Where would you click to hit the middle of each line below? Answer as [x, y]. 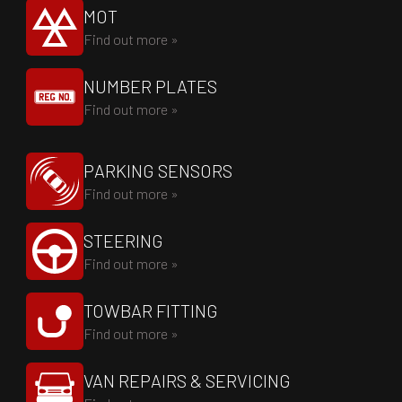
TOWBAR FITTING [151, 310]
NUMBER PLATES [150, 86]
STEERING [123, 240]
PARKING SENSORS [158, 170]
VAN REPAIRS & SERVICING [187, 380]
